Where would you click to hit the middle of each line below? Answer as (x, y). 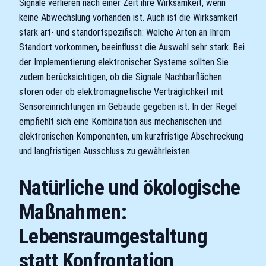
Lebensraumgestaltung (113, 237)
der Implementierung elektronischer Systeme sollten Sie (124, 62)
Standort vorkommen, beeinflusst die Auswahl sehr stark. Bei (132, 47)
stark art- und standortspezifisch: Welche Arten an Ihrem (125, 32)
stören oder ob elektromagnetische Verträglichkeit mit (121, 91)
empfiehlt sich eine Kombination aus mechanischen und (121, 121)
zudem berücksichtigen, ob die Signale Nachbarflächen (121, 77)
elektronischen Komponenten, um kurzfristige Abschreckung (131, 136)
